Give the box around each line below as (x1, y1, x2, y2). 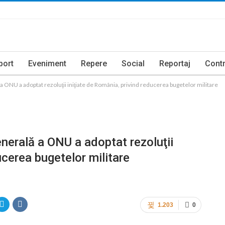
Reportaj (159, 59, 190, 68)
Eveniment (28, 59, 66, 68)
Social (122, 59, 145, 68)
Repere (81, 59, 107, 68)
